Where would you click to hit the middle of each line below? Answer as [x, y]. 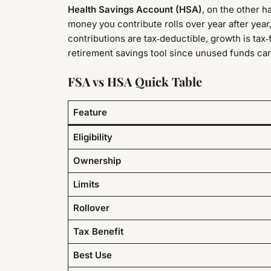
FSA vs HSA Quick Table [135, 82]
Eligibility [93, 137]
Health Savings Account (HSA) [135, 9]
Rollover [91, 208]
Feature [90, 113]
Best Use [92, 255]
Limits [86, 184]
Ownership [97, 161]
